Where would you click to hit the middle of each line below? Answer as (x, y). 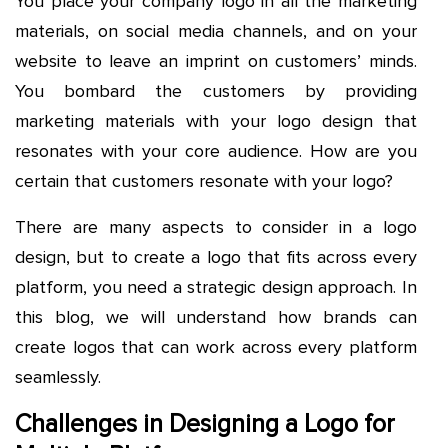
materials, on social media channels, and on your (216, 31)
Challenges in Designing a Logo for (205, 424)
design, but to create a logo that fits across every (216, 257)
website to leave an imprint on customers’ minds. (216, 61)
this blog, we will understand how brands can (216, 317)
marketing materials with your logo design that (216, 121)
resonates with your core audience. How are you (216, 151)
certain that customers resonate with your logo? (204, 181)
